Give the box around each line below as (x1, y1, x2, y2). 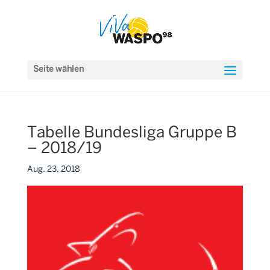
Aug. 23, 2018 (27, 166, 80, 174)
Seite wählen (33, 66, 84, 74)
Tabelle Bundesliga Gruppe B (27, 126, 237, 140)
